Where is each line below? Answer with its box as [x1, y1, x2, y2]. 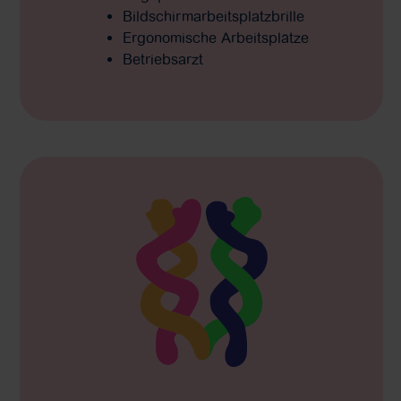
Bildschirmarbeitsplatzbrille [123, 7, 304, 25]
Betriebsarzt [123, 50, 203, 68]
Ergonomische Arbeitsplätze [123, 29, 309, 47]
